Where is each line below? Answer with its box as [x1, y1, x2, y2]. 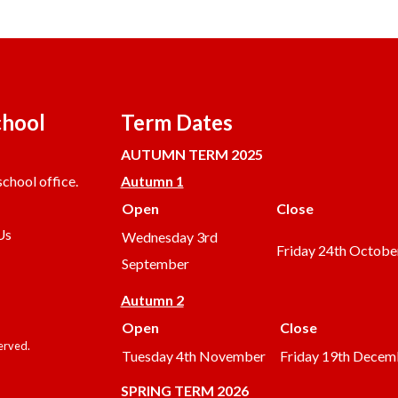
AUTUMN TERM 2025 [120, 146, 263, 163]
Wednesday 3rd [121, 228, 218, 246]
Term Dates [120, 109, 233, 136]
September [121, 255, 189, 273]
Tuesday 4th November [121, 347, 266, 365]
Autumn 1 [120, 172, 184, 190]
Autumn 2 [120, 291, 184, 309]
